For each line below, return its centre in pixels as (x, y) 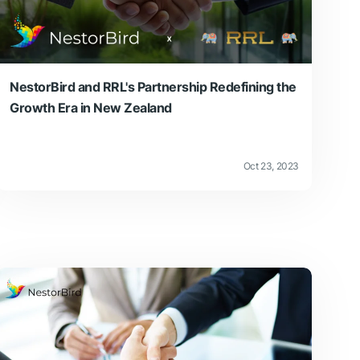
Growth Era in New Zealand (91, 107)
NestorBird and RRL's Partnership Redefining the (153, 86)
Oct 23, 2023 (271, 166)
